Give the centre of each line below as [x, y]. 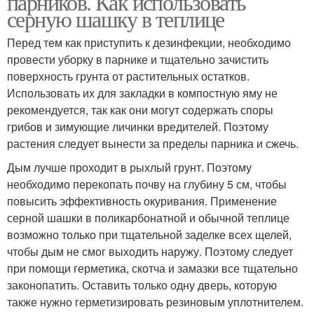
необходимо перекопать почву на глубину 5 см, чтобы [147, 184]
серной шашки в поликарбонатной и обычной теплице [148, 218]
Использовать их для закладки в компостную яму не [142, 93]
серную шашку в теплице [116, 19]
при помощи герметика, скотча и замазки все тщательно [152, 268]
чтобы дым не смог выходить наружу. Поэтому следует [150, 251]
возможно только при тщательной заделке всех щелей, [149, 234]
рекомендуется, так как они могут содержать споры [140, 110]
